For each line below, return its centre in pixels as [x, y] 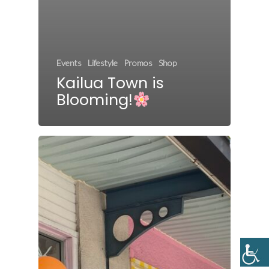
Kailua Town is [110, 83]
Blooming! [95, 100]
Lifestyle [103, 63]
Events [69, 63]
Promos [138, 63]
